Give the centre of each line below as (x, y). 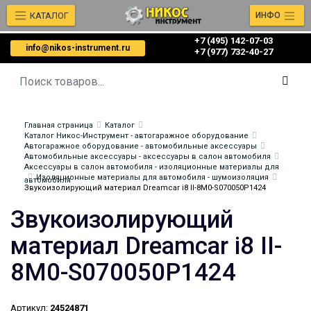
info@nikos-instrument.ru (78, 48)
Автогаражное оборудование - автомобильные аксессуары (141, 146)
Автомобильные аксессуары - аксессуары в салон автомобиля (148, 157)
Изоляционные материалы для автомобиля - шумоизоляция (152, 177)
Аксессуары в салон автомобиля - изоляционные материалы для (152, 167)
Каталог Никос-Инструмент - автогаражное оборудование (136, 136)
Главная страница (59, 125)
